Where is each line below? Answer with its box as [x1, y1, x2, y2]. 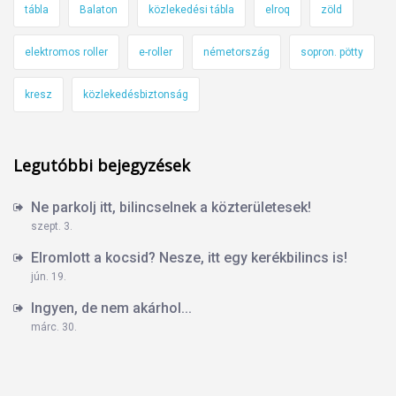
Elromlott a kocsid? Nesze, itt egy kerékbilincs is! [31, 249, 347, 267]
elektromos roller [25, 46, 108, 59]
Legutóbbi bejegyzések [13, 155, 190, 177]
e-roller [139, 46, 172, 59]
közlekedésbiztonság [83, 88, 188, 102]
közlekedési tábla [148, 4, 234, 17]
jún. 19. [31, 270, 66, 284]
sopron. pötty [301, 46, 363, 59]
